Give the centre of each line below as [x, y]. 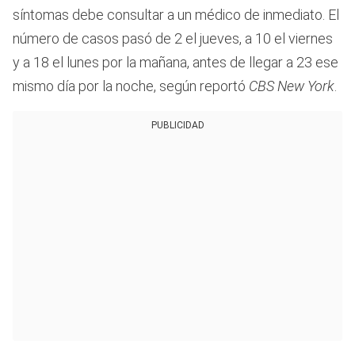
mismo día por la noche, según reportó [131, 86]
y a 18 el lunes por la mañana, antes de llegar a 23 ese [176, 63]
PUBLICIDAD [177, 126]
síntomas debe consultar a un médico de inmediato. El [176, 15]
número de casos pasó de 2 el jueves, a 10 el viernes [173, 39]
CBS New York [292, 86]
